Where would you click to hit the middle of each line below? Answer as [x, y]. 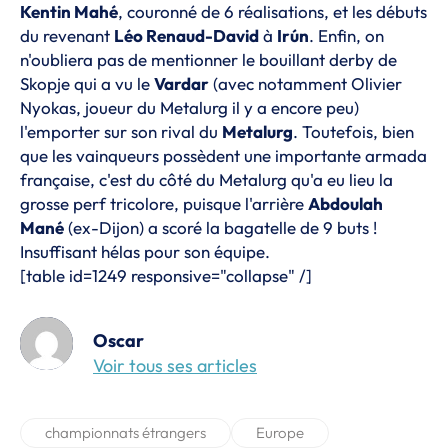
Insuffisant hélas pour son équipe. [145, 251]
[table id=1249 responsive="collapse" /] [166, 275]
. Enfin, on [346, 35]
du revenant [67, 35]
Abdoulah [345, 203]
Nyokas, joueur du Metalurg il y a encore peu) [189, 107]
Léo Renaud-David [186, 35]
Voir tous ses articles [175, 365]
